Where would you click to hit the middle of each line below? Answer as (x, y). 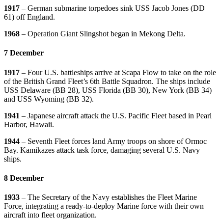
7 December (24, 53)
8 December (24, 178)
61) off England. (29, 17)
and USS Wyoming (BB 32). (49, 99)
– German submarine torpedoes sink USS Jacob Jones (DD (113, 8)
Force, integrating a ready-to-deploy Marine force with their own (104, 206)
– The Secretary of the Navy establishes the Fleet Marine (109, 197)
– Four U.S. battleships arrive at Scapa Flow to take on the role (119, 72)
